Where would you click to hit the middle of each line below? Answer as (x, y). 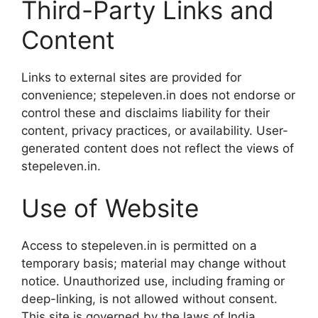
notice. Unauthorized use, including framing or (153, 281)
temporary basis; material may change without (154, 263)
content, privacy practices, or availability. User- (155, 130)
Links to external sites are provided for (131, 77)
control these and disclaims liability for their (146, 113)
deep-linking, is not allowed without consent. (149, 299)
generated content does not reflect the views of (158, 148)
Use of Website (110, 208)
